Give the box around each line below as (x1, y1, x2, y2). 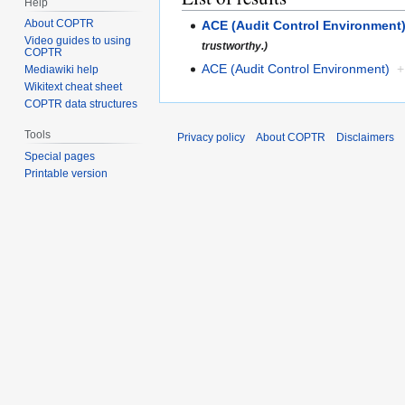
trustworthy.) (202, 39, 268, 52)
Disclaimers (336, 130, 394, 144)
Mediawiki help (24, 63, 99, 77)
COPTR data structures (24, 98, 138, 111)
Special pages (24, 150, 96, 164)
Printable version (24, 167, 108, 181)
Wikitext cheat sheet (24, 80, 123, 94)
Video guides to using (24, 34, 132, 48)
